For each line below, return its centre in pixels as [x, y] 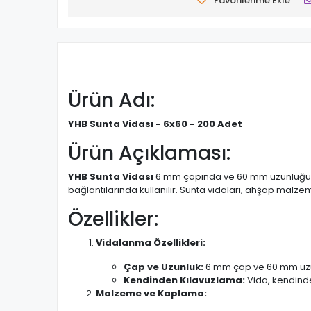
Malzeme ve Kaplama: [151, 293]
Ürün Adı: [111, 100]
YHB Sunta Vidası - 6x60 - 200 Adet [155, 124]
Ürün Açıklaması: [149, 153]
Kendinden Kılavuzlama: [184, 280]
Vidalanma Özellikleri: [151, 243]
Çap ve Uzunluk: [163, 267]
